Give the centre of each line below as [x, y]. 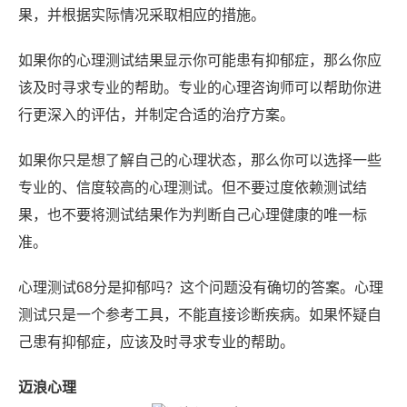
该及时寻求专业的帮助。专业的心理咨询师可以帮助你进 [200, 88]
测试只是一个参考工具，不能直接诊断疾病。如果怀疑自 [200, 315]
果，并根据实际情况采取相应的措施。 [142, 15]
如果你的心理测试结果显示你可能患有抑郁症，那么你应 [200, 61]
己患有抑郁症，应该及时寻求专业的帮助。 [156, 342]
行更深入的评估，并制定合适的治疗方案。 [156, 115]
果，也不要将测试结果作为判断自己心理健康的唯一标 [193, 215]
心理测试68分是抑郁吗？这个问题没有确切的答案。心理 [201, 288]
